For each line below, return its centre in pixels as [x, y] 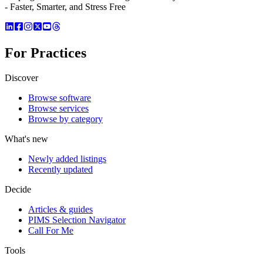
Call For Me [51, 230]
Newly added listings [67, 159]
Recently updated [60, 169]
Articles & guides [60, 209]
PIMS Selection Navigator [77, 220]
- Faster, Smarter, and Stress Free [65, 7]
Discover [21, 77]
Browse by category [65, 119]
